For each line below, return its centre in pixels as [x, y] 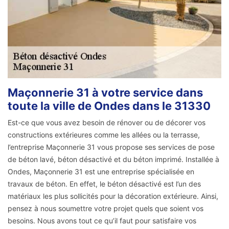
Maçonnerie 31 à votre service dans [105, 92]
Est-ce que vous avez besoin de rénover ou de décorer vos [107, 122]
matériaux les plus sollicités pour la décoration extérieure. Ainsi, [113, 196]
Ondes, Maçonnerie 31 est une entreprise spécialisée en [101, 171]
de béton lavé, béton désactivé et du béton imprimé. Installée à [113, 159]
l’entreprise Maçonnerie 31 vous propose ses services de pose [111, 147]
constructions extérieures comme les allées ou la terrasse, [104, 134]
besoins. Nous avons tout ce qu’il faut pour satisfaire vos [102, 220]
